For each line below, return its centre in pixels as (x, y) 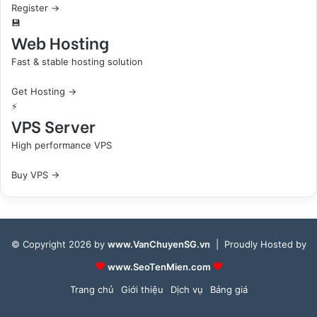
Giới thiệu (142, 289)
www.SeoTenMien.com (160, 266)
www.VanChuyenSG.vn (158, 244)
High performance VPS (62, 145)
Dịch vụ (186, 289)
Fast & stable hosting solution (77, 61)
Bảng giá (229, 289)
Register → (35, 7)
